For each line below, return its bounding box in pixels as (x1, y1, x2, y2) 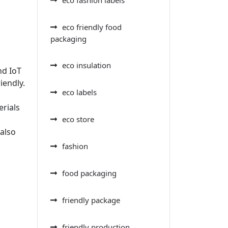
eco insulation (62, 60, 111, 70)
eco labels (62, 87, 97, 97)
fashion (62, 140, 88, 151)
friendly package (62, 194, 120, 205)
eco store (62, 113, 94, 124)
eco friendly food (62, 21, 122, 32)
